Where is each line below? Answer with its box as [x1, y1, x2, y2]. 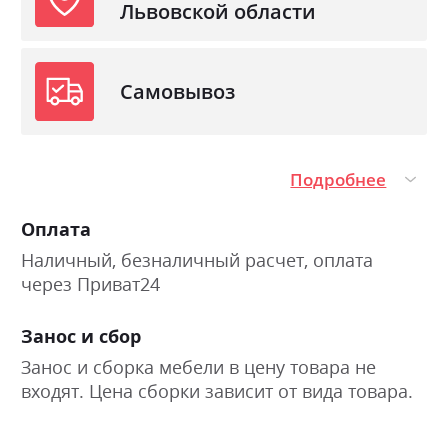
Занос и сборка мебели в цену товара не [21, 355, 376, 380]
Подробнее [290, 168, 387, 192]
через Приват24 [21, 272, 160, 297]
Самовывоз [120, 77, 236, 105]
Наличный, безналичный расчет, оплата [21, 248, 373, 273]
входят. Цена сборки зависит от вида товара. [21, 379, 413, 404]
